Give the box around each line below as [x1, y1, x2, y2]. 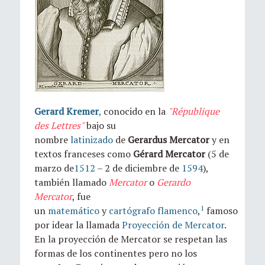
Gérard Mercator [133, 147, 205, 160]
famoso [204, 203, 238, 217]
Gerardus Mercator [128, 132, 209, 146]
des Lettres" [34, 118, 84, 132]
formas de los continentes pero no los [34, 246, 197, 260]
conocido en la [101, 104, 168, 118]
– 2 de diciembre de [95, 161, 182, 174]
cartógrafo [109, 203, 155, 217]
